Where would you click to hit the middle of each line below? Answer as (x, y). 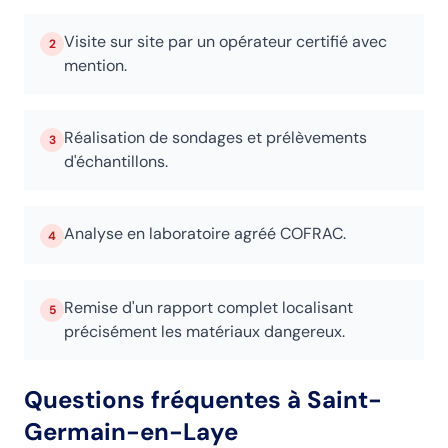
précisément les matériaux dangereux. (204, 331)
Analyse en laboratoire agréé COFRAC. (205, 233)
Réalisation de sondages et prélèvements (215, 137)
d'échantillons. (116, 161)
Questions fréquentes (155, 399)
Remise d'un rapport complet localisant (208, 307)
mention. (95, 65)
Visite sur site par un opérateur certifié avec (225, 41)
